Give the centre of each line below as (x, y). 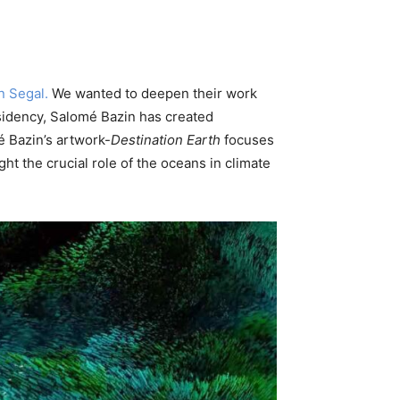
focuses (247, 139)
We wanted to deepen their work (153, 93)
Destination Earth (166, 139)
